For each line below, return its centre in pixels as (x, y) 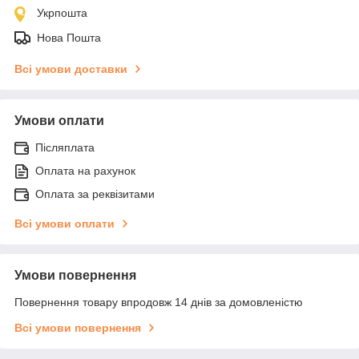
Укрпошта (62, 12)
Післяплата (65, 147)
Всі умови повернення (78, 327)
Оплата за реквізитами (95, 194)
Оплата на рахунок (85, 170)
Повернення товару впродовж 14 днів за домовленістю (159, 302)
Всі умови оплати (65, 223)
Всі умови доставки (71, 69)
